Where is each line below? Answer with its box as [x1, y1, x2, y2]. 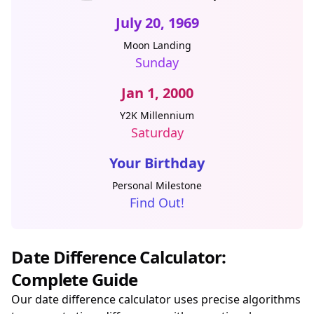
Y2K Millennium [120, 109, 194, 122]
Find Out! [130, 194, 184, 211]
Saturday [130, 124, 184, 141]
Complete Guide [11, 268, 138, 291]
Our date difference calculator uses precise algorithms [11, 292, 301, 307]
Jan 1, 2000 [121, 83, 193, 102]
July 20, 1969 [115, 13, 199, 32]
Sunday [135, 54, 179, 71]
